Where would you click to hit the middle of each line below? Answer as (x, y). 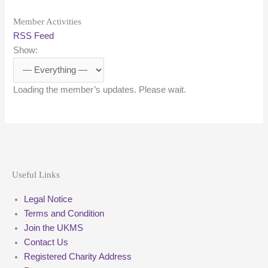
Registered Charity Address (78, 257)
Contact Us (46, 243)
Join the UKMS (54, 228)
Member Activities (48, 22)
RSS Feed (34, 36)
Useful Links (36, 175)
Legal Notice (48, 200)
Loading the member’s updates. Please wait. (100, 90)
